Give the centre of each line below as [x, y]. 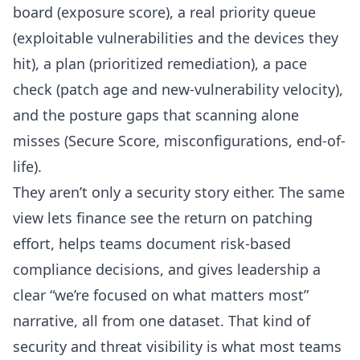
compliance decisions [86, 270]
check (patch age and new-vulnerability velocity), [178, 90]
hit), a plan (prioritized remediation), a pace [160, 64]
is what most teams [272, 347]
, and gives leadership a [240, 270]
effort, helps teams [80, 244]
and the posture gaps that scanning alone [156, 115]
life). [27, 167]
